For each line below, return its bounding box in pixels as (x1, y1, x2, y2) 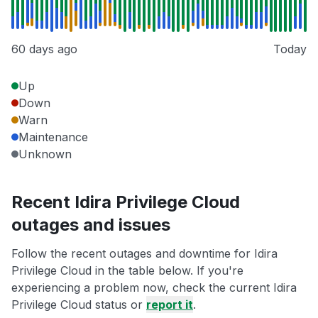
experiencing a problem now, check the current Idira (11, 280, 297, 295)
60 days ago (11, 42, 77, 57)
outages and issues (11, 214, 170, 236)
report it (146, 297, 193, 312)
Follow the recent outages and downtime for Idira (11, 246, 278, 261)
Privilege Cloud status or (11, 297, 146, 312)
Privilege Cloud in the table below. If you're (11, 263, 243, 278)
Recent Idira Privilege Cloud (11, 192, 240, 213)
